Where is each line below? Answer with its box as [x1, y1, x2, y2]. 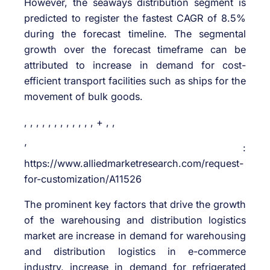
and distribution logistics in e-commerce [24, 245, 246, 258]
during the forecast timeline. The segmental [24, 28, 246, 40]
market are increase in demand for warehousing [24, 230, 246, 242]
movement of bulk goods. [24, 90, 143, 103]
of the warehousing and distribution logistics [24, 214, 246, 227]
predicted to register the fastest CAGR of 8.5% [24, 12, 246, 25]
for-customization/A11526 [24, 172, 142, 185]
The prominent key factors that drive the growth [24, 198, 246, 211]
